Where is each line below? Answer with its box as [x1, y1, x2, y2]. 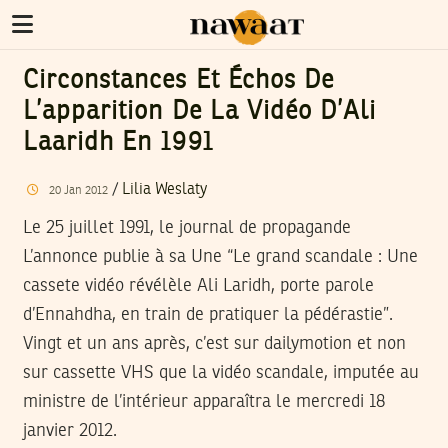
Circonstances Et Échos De [23, 68, 334, 94]
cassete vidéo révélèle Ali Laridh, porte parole [23, 276, 374, 295]
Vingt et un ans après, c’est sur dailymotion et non [23, 334, 406, 353]
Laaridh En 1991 [23, 130, 214, 156]
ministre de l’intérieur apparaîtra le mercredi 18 [23, 392, 385, 411]
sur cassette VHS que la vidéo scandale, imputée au [23, 363, 419, 382]
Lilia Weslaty [121, 181, 207, 198]
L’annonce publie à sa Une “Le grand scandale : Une [23, 247, 418, 266]
